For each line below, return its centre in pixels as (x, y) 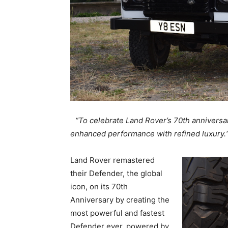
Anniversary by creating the (120, 200)
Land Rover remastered (112, 160)
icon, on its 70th (99, 187)
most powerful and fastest (117, 213)
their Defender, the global (116, 174)
